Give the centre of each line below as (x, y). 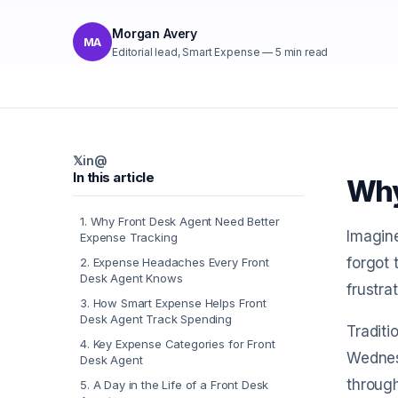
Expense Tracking (129, 237)
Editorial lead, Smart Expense (186, 52)
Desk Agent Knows (131, 278)
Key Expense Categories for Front (184, 344)
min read (305, 52)
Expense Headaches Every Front (181, 262)
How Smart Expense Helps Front (179, 303)
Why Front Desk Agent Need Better (185, 221)
